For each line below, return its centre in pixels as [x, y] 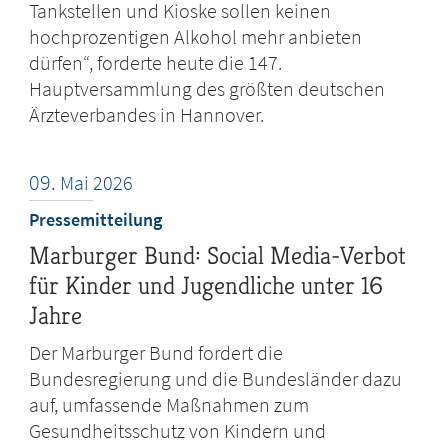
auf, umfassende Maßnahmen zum [169, 405]
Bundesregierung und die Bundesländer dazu [216, 379]
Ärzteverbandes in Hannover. [147, 115]
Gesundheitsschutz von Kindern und [178, 431]
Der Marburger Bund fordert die [156, 353]
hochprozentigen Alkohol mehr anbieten [196, 37]
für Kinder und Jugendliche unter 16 [206, 286]
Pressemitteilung [96, 220]
